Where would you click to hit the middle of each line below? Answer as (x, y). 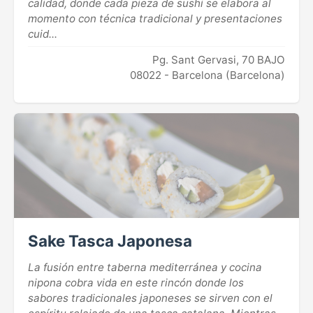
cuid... (43, 34)
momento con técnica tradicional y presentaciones (155, 18)
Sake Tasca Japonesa (110, 240)
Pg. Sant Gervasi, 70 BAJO (219, 59)
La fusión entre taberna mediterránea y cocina (145, 267)
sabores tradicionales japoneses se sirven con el (150, 298)
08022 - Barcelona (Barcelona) (208, 75)
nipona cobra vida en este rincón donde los (136, 282)
